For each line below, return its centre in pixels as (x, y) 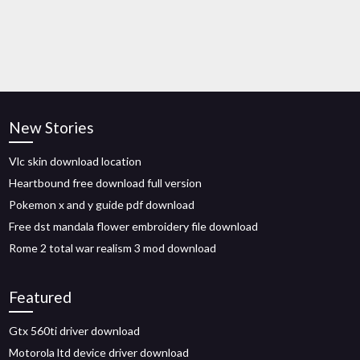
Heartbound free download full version (106, 183)
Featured (41, 297)
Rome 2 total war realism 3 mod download (113, 248)
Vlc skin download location (76, 161)
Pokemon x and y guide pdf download (102, 205)
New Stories (52, 127)
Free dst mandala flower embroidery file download (134, 226)
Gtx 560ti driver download (75, 331)
